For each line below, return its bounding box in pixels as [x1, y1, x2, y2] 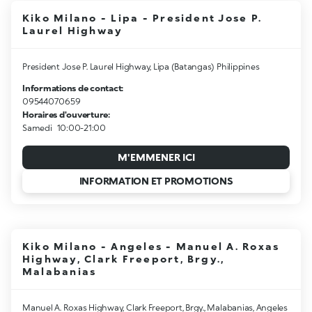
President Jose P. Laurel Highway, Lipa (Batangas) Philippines [22, 61, 260, 72]
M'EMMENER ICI [117, 151, 195, 164]
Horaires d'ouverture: [22, 109, 110, 120]
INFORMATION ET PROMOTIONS [79, 174, 233, 187]
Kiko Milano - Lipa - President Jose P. [22, 12, 263, 24]
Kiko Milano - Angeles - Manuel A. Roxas [22, 240, 280, 252]
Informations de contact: [22, 83, 124, 94]
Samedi [22, 123, 52, 134]
